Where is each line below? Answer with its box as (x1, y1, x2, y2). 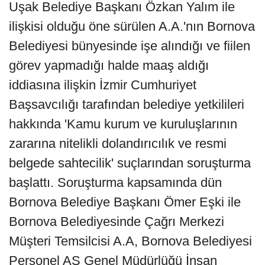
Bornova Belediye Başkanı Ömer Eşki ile (9, 194, 241, 209)
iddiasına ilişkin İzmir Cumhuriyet (9, 77, 196, 92)
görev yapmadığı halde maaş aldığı (9, 57, 209, 73)
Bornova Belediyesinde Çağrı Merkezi (9, 214, 224, 229)
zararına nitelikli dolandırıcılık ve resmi (9, 135, 227, 151)
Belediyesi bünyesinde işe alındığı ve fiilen (9, 38, 250, 53)
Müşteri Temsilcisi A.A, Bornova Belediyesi (9, 233, 252, 248)
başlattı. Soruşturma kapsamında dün (9, 174, 222, 190)
